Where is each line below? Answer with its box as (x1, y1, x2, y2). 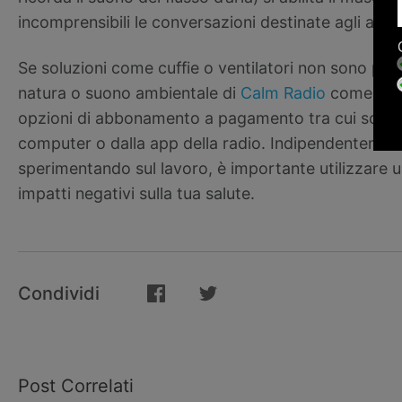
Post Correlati (18, 375, 134, 398)
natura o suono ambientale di (18, 83, 240, 102)
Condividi (18, 282, 100, 304)
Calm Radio (240, 83, 326, 102)
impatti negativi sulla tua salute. (18, 183, 255, 203)
